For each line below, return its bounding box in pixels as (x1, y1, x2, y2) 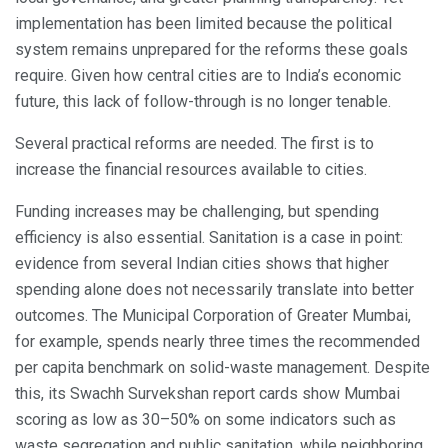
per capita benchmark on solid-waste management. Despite (15, 358, 430, 378)
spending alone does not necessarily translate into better (15, 280, 414, 300)
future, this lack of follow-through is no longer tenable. (15, 92, 391, 112)
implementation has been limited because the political (15, 14, 392, 34)
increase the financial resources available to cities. (15, 160, 367, 180)
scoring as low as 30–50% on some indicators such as (15, 410, 396, 430)
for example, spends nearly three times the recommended (15, 332, 420, 352)
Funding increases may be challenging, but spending (15, 202, 379, 222)
